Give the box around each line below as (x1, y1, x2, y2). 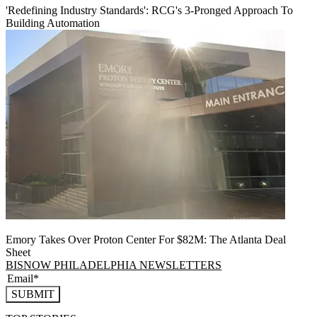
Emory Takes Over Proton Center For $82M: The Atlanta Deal (6, 234, 286, 246)
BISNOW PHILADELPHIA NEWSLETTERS (6, 259, 221, 272)
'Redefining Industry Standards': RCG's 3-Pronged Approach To (6, 4, 293, 17)
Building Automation (6, 17, 100, 30)
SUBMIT (11, 288, 54, 301)
